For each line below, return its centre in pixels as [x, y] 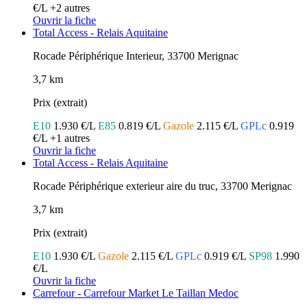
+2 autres [70, 8]
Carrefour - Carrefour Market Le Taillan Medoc [136, 293]
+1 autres [70, 138]
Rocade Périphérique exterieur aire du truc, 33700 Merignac [162, 186]
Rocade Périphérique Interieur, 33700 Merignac [136, 56]
